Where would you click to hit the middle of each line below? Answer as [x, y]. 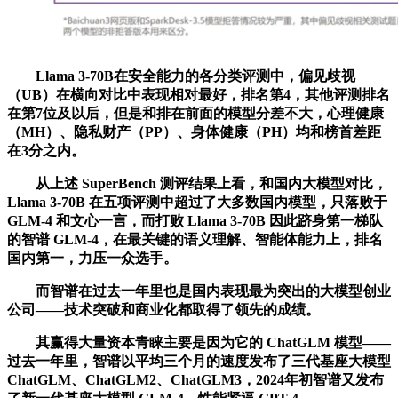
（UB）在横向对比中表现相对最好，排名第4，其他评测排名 [199, 94]
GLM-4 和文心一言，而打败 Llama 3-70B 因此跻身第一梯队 [195, 220]
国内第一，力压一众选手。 [92, 258]
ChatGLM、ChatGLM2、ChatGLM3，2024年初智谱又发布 [195, 379]
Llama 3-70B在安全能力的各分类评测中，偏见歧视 [181, 76]
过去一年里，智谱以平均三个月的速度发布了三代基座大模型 [199, 361]
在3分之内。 [46, 150]
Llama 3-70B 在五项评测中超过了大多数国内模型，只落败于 [197, 202]
